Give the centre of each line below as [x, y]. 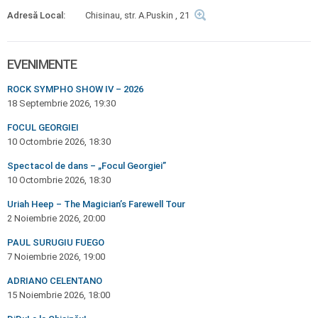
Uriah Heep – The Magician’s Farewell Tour [96, 204]
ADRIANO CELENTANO [55, 281]
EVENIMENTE [42, 64]
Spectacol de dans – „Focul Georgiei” [87, 166]
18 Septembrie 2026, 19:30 [61, 103]
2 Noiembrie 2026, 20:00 [56, 218]
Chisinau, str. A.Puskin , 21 [137, 15]
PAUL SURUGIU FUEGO [56, 242]
